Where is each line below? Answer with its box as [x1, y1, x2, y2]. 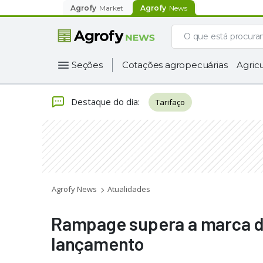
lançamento [51, 232, 144, 254]
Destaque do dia [71, 95, 138, 107]
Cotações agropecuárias [122, 59, 228, 70]
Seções [72, 59, 103, 70]
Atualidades [107, 184, 150, 194]
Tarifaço [156, 97, 185, 107]
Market [99, 3, 123, 12]
